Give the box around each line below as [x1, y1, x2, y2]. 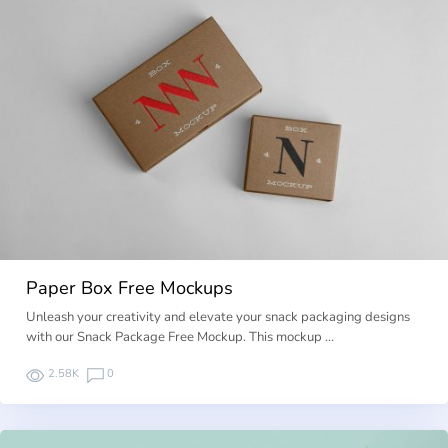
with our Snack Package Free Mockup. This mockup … [26, 328, 335, 347]
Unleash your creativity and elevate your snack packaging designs [26, 308, 411, 327]
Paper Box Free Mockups [26, 275, 234, 300]
